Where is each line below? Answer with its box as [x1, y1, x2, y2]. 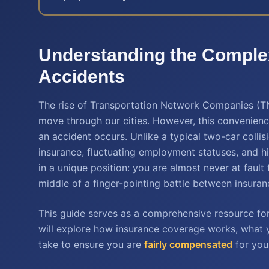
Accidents [38, 67, 125, 86]
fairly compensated [144, 238, 232, 250]
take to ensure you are [38, 238, 144, 250]
